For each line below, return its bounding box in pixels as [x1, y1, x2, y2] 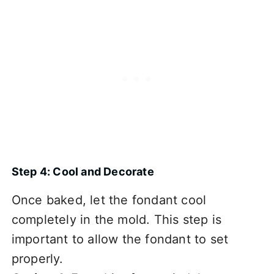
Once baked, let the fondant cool [11, 193, 207, 207]
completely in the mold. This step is [11, 212, 221, 227]
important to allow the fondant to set [11, 232, 229, 246]
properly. [11, 251, 64, 266]
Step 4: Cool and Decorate [11, 165, 154, 178]
